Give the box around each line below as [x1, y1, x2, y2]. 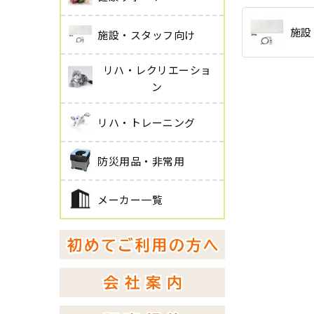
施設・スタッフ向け [97, 27, 196, 42]
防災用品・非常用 [97, 153, 184, 168]
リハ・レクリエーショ [102, 62, 212, 78]
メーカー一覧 [97, 191, 163, 207]
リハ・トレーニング [97, 114, 196, 130]
